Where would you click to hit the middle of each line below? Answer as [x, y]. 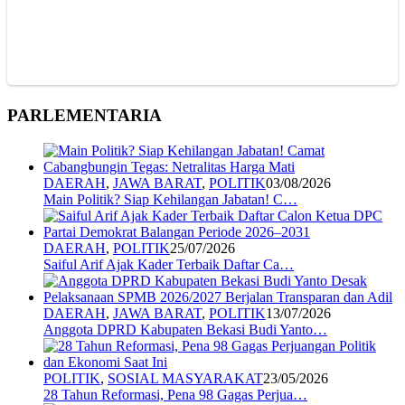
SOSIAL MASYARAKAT [185, 378]
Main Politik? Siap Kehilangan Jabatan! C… [170, 199]
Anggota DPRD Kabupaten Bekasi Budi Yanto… [185, 329]
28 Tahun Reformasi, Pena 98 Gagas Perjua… [175, 394]
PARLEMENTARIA [85, 116]
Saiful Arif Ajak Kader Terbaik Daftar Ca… [169, 264]
